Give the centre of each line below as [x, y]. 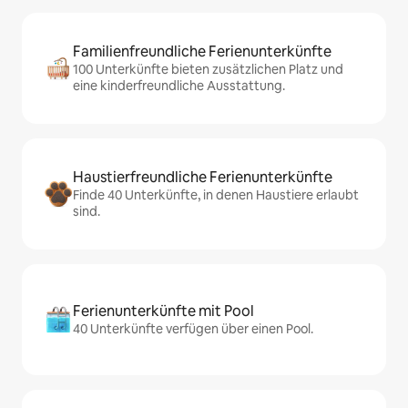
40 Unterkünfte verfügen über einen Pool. [193, 329]
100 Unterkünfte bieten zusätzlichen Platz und [208, 69]
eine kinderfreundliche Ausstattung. [179, 86]
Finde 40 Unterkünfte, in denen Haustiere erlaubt [216, 195]
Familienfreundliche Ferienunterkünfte [202, 51]
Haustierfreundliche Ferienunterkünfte [203, 177]
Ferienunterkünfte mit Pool [163, 311]
